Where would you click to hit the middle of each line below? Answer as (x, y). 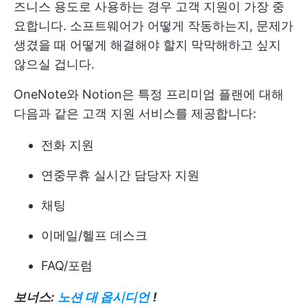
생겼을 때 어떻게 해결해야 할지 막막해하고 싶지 (147, 45)
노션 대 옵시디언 (103, 297)
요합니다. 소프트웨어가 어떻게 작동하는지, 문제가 (153, 26)
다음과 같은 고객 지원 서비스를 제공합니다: (135, 114)
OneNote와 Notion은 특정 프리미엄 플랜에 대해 (149, 95)
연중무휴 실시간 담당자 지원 (120, 175)
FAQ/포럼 (67, 266)
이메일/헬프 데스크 (94, 236)
